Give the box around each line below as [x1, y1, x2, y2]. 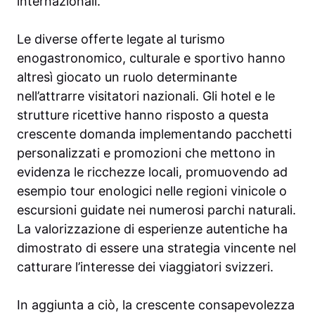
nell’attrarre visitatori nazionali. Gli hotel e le [17, 89, 275, 104]
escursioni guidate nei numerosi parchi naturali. [17, 202, 296, 218]
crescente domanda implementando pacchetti [17, 127, 292, 142]
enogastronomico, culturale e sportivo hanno [17, 51, 285, 66]
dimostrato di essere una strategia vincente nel [17, 240, 296, 256]
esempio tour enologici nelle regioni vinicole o [17, 184, 287, 199]
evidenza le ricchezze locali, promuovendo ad [17, 165, 288, 180]
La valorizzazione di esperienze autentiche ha [17, 221, 288, 237]
